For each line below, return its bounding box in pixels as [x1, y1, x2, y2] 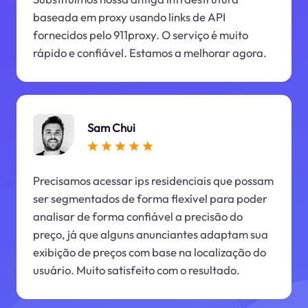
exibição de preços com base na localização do [32, 245, 266, 260]
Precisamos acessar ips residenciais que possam [32, 173, 274, 188]
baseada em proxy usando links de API [32, 9, 225, 24]
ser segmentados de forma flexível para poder [32, 191, 267, 206]
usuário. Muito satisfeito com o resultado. [32, 263, 240, 278]
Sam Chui [87, 120, 135, 135]
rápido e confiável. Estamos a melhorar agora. [32, 45, 267, 60]
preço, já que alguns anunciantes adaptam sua [32, 227, 268, 242]
